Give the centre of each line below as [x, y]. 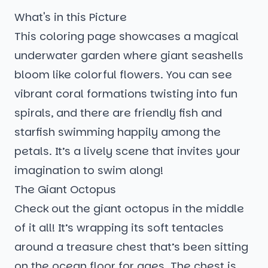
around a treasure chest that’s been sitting [131, 247]
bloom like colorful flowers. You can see [123, 75]
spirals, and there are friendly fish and [118, 113]
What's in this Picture [71, 17]
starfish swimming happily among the [118, 132]
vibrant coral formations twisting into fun [126, 94]
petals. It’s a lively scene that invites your [127, 151]
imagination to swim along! [89, 170]
